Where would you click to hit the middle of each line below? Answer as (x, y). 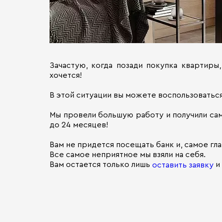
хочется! (66, 75)
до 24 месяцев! (79, 125)
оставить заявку (183, 165)
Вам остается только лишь (101, 165)
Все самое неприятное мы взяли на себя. (128, 155)
